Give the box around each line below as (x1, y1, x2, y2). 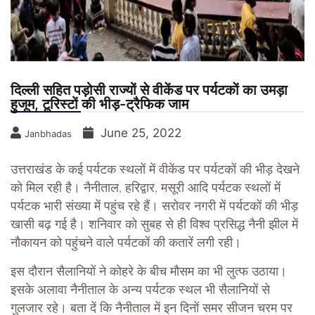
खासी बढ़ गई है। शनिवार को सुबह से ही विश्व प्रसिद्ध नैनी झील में (11, 219, 298, 232)
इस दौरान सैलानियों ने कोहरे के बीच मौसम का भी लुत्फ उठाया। (11, 266, 287, 279)
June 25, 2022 (101, 126, 181, 141)
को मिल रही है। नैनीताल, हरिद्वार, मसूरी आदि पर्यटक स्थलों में (11, 182, 281, 195)
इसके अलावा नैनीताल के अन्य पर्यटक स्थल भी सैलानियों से (11, 284, 270, 297)
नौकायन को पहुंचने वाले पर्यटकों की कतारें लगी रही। (11, 237, 241, 250)
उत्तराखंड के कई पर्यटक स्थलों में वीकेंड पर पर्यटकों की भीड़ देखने (11, 164, 300, 177)
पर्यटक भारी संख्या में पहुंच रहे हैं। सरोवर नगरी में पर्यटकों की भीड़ (11, 200, 298, 214)
